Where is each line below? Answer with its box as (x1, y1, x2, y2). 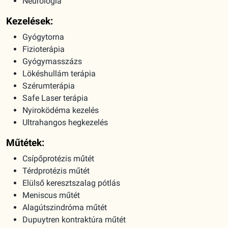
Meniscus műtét (22, 190, 80, 201)
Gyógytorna (22, 32, 64, 42)
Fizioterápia (22, 44, 65, 54)
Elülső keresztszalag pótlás (22, 178, 120, 188)
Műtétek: (6, 137, 44, 149)
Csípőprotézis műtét (22, 154, 94, 164)
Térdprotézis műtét (22, 166, 90, 176)
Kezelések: (6, 15, 53, 27)
